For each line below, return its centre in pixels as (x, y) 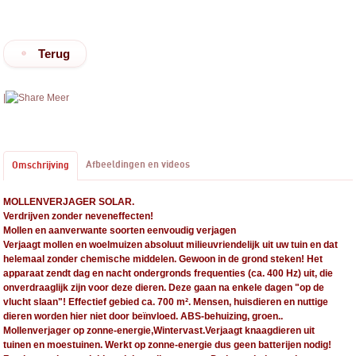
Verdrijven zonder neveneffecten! (79, 216)
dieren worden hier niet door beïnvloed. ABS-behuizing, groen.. (143, 316)
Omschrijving (41, 166)
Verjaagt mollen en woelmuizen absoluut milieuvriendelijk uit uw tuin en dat (171, 245)
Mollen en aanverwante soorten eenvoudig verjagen (120, 230)
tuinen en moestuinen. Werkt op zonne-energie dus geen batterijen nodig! (168, 345)
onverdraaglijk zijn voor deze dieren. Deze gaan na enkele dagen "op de (164, 288)
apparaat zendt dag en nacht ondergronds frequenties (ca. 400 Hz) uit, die (168, 273)
